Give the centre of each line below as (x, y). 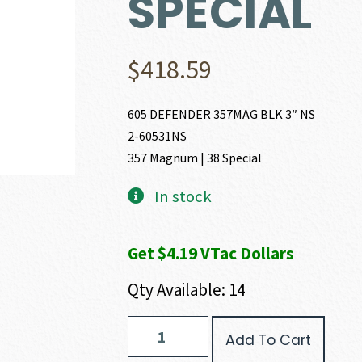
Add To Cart (269, 340)
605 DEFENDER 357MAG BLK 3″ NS (222, 114)
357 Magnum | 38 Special (195, 158)
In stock (183, 196)
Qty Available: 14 (187, 290)
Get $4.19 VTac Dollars (211, 253)
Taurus (143, 323)
